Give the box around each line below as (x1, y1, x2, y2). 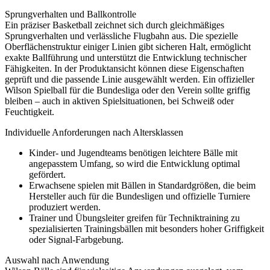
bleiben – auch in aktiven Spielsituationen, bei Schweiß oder (5, 95, 234, 106)
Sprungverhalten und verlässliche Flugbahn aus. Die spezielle (5, 30, 238, 41)
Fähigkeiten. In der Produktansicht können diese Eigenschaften (5, 63, 244, 74)
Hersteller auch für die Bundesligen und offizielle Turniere (29, 190, 250, 201)
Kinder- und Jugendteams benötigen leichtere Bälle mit (29, 147, 237, 158)
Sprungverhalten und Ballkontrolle (5, 8, 136, 19)
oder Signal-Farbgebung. (29, 234, 124, 245)
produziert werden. (29, 201, 101, 212)
